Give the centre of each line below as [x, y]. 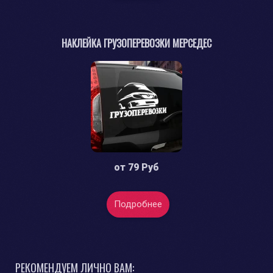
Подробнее [138, 204]
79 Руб [144, 168]
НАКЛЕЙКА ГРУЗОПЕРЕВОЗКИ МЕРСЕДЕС [136, 44]
